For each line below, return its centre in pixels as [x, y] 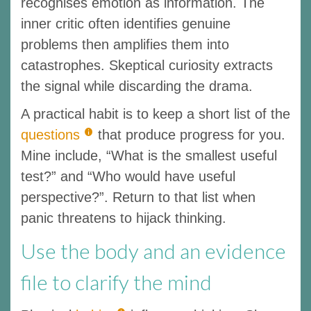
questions [50, 134]
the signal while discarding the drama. [137, 86]
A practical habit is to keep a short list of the [155, 114]
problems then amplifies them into [125, 44]
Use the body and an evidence [153, 250]
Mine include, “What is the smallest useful [149, 155]
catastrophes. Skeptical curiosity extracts [147, 65]
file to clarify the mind [116, 281]
